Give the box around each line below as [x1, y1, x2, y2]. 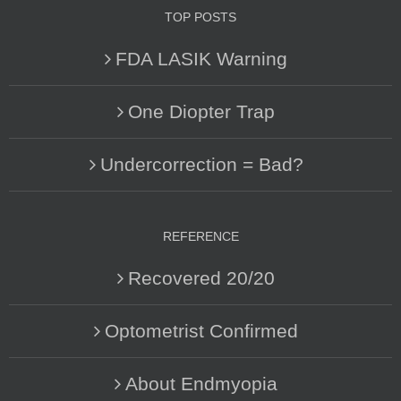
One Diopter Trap [128, 100, 275, 122]
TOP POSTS [165, 9, 236, 24]
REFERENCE [162, 228, 239, 243]
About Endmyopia [125, 372, 277, 394]
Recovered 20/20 [128, 267, 275, 288]
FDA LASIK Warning [115, 47, 287, 69]
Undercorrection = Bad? [99, 153, 303, 175]
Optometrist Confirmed [105, 320, 298, 341]
